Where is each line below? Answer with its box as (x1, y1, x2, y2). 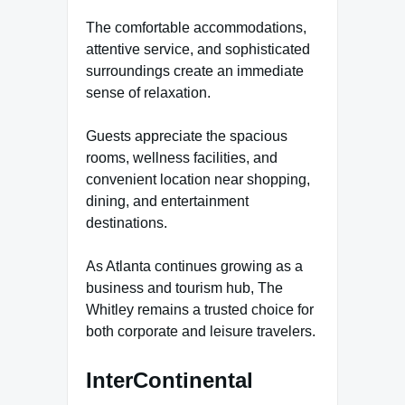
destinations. (86, 214, 167, 231)
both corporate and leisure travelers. (86, 323, 316, 339)
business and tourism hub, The (86, 279, 283, 296)
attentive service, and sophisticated (86, 41, 310, 57)
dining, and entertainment (86, 193, 249, 209)
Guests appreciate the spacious (86, 127, 287, 144)
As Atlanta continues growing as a (86, 258, 303, 274)
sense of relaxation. (86, 84, 211, 100)
